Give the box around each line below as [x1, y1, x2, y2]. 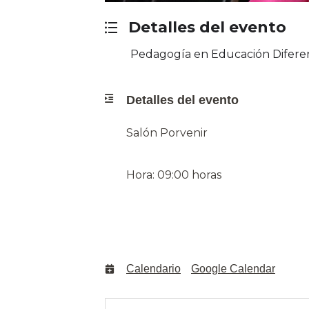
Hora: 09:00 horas [126, 168, 221, 181]
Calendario [126, 263, 181, 275]
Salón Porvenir [126, 126, 208, 139]
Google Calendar [191, 263, 275, 275]
